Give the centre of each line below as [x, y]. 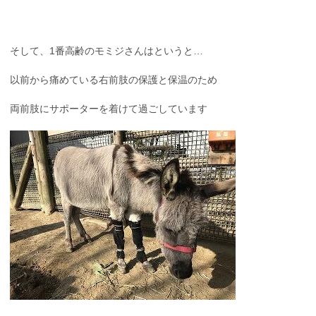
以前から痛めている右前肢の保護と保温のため [114, 80]
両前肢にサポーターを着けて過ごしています [109, 109]
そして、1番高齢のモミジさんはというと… [107, 51]
